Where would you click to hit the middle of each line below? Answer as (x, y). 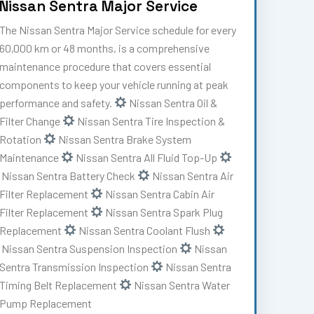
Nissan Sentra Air (192, 175)
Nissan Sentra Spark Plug (163, 212)
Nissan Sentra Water (181, 285)
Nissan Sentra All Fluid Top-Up (147, 157)
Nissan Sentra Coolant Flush (145, 230)
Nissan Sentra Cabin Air (159, 193)
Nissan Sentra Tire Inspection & (150, 121)
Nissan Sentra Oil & (172, 102)
